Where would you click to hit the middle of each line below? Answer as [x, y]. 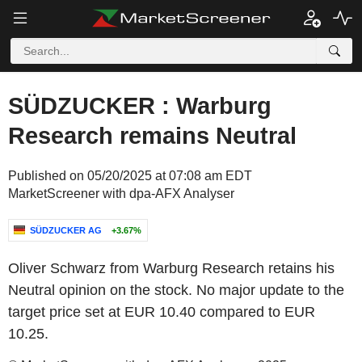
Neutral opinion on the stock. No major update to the [176, 290]
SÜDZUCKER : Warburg [140, 106]
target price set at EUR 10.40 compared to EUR [162, 312]
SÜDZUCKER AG [66, 230]
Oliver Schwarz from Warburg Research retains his [171, 268]
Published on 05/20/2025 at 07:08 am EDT [130, 176]
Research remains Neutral [152, 136]
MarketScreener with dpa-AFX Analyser [121, 194]
